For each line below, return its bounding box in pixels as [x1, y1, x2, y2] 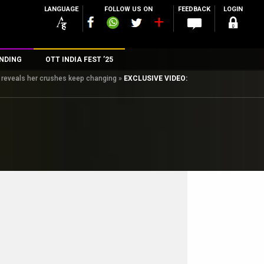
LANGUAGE [44, 5, 78, 13]
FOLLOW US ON [104, 5, 153, 13]
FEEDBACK [178, 5, 210, 13]
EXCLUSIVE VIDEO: [124, 74, 187, 82]
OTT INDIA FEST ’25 [45, 55, 113, 64]
